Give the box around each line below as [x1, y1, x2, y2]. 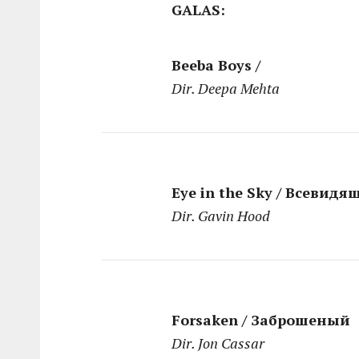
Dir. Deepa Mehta [171, 78, 280, 98]
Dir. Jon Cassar [171, 333, 265, 353]
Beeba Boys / [171, 54, 261, 75]
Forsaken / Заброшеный [171, 309, 351, 329]
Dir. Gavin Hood [171, 205, 271, 225]
